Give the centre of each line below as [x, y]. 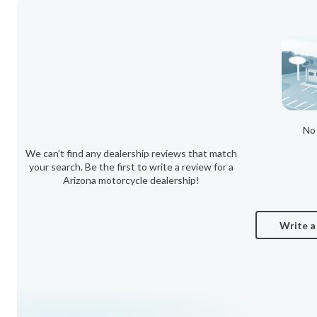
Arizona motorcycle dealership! [131, 180]
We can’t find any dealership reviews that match [131, 153]
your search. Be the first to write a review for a [131, 167]
